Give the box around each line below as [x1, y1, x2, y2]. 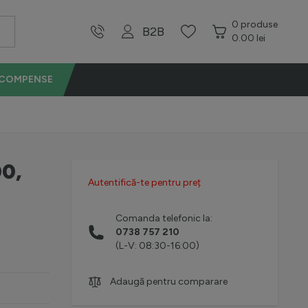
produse [241, 19, 278, 30]
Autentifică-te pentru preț [88, 177, 201, 188]
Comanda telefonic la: [115, 212, 212, 224]
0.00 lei [232, 32, 265, 44]
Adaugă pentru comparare [110, 276, 228, 287]
